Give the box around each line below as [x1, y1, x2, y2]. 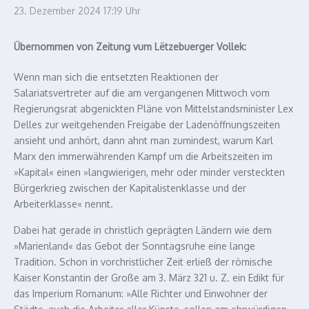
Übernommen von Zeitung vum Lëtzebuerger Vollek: [14, 41, 246, 52]
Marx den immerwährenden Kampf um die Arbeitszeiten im [14, 150, 272, 162]
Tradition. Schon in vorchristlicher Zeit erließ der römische [14, 256, 272, 268]
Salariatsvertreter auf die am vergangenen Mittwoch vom [14, 87, 270, 99]
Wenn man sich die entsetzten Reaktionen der [14, 71, 219, 83]
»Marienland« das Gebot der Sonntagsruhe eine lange [14, 240, 255, 252]
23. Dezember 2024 [14, 5, 103, 17]
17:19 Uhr [103, 5, 141, 17]
